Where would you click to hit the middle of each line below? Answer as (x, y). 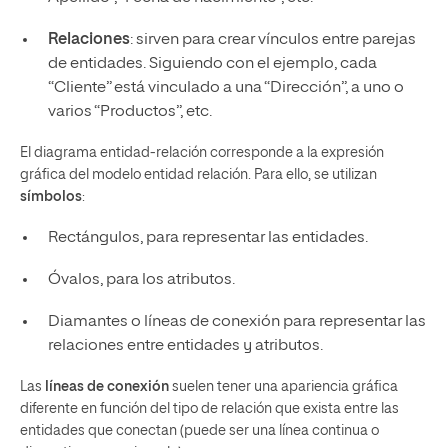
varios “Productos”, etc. (129, 111)
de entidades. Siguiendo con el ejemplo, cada (212, 63)
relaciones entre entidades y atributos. (185, 345)
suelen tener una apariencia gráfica (283, 386)
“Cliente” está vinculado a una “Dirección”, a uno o (225, 87)
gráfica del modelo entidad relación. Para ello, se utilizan (198, 174)
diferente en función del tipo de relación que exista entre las (209, 408)
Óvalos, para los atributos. (141, 279)
